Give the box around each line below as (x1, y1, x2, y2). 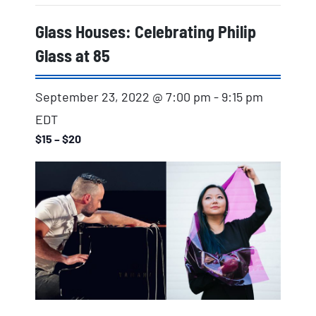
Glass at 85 (35, 45, 110, 66)
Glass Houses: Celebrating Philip (35, 21, 256, 42)
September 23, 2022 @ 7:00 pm (35, 89, 211, 105)
